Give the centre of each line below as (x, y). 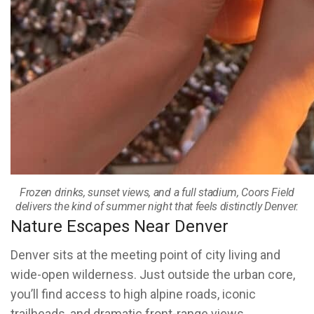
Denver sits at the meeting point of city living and (145, 255)
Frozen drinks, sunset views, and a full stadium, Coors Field (157, 192)
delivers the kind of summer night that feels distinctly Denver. (157, 206)
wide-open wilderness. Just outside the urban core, (153, 274)
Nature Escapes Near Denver (120, 226)
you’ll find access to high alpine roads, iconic (133, 294)
